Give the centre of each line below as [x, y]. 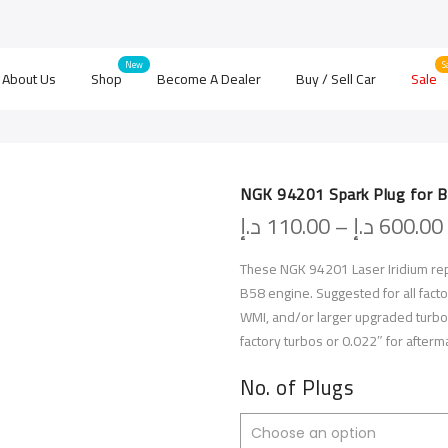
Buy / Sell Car [335, 79]
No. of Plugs [297, 387]
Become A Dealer [208, 79]
